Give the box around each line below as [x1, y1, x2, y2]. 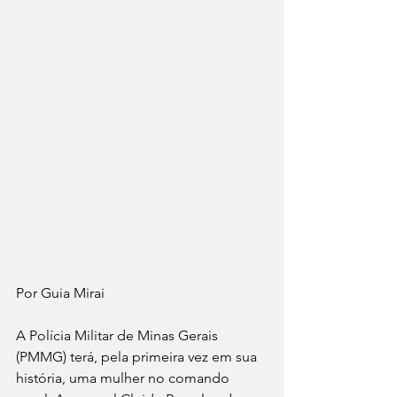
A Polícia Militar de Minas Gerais [16, 327, 222, 345]
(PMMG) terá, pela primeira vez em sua [16, 348, 261, 366]
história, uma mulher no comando [16, 370, 233, 387]
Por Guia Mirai [16, 284, 108, 302]
